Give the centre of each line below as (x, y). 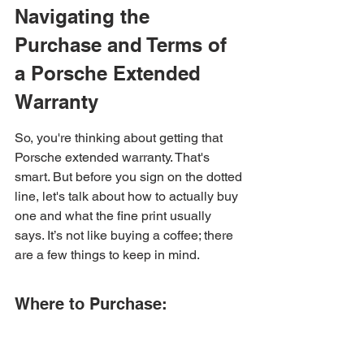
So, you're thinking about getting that (120, 138)
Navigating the (85, 16)
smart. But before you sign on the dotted (130, 177)
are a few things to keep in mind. (107, 255)
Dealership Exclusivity (101, 326)
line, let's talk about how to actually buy (128, 196)
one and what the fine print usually (115, 216)
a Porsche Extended (110, 73)
